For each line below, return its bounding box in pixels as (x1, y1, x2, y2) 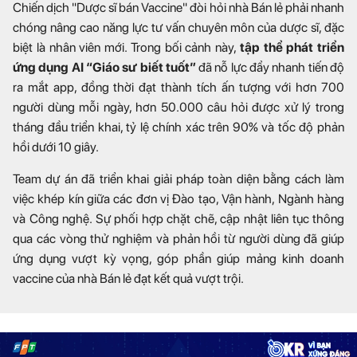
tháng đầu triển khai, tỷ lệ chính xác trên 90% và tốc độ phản (13, 120, 344, 135)
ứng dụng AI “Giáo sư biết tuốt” (13, 60, 199, 76)
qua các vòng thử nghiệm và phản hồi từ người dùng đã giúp (13, 231, 344, 247)
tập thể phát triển (239, 40, 344, 56)
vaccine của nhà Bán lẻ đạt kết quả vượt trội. (13, 271, 244, 287)
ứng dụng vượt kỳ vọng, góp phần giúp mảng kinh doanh (13, 251, 344, 267)
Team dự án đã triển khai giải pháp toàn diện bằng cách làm (13, 171, 344, 187)
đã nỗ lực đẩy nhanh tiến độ (198, 60, 345, 76)
